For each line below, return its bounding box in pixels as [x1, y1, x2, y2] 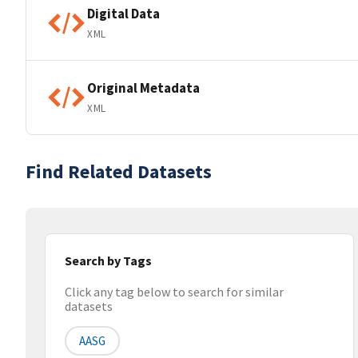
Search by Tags [65, 253, 152, 268]
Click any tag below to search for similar [65, 284, 284, 300]
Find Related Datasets [26, 159, 212, 184]
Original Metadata [87, 78, 200, 97]
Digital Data [87, 4, 160, 22]
